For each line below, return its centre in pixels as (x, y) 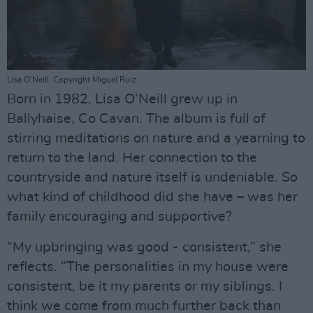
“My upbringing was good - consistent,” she (144, 248)
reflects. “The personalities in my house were (148, 267)
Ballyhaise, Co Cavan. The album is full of (136, 119)
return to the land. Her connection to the (132, 158)
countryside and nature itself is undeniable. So (152, 178)
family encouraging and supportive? (119, 217)
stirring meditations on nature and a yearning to (156, 139)
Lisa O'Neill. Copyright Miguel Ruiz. (73, 80)
